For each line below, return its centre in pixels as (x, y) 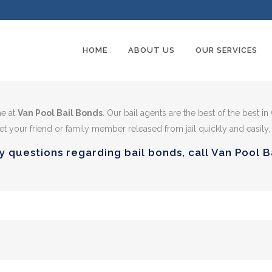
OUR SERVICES (226, 50)
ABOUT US (151, 50)
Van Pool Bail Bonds (60, 113)
